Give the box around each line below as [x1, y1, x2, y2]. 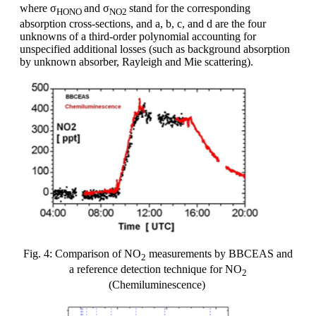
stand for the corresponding [129, 1, 250, 14]
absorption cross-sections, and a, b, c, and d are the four [20, 17, 266, 30]
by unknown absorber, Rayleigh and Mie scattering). [20, 55, 256, 68]
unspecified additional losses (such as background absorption [20, 42, 290, 55]
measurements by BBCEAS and [146, 247, 293, 260]
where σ [20, 1, 56, 14]
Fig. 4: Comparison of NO [23, 247, 141, 260]
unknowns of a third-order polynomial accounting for [20, 30, 256, 42]
